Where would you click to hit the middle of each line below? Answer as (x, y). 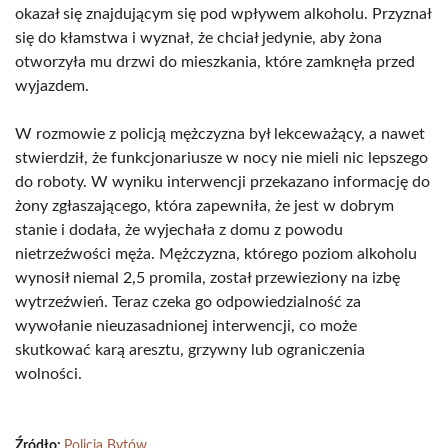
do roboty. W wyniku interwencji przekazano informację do (222, 182)
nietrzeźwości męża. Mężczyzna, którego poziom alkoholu (216, 254)
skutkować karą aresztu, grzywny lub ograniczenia (190, 350)
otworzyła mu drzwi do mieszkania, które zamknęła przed (215, 62)
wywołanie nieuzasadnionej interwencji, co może (186, 326)
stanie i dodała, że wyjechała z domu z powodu (179, 230)
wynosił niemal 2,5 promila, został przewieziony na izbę (207, 278)
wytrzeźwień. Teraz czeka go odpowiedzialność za (188, 302)
